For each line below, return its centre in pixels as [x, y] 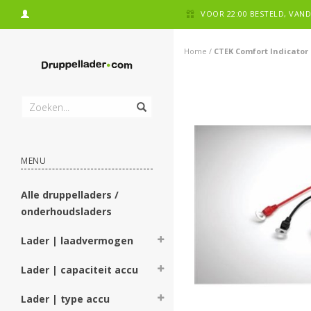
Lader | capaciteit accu [79, 270]
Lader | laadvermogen [77, 241]
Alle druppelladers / [70, 195]
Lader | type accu [65, 299]
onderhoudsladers [66, 211]
